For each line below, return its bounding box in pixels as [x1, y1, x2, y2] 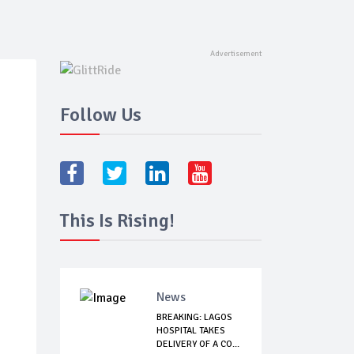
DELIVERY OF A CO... [156, 338, 239, 351]
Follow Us [60, 103, 141, 127]
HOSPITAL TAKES [156, 325, 225, 337]
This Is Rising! [60, 209, 175, 233]
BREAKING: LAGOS [156, 311, 232, 324]
